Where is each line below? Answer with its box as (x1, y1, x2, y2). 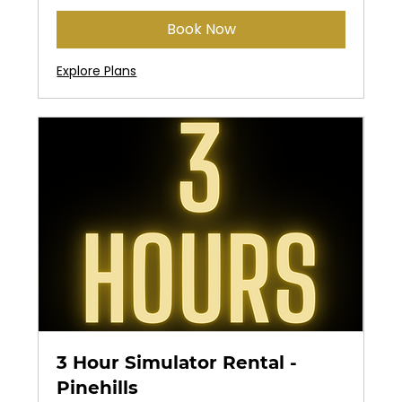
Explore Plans (57, 62, 137, 81)
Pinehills (57, 376, 139, 398)
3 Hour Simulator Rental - (57, 351, 298, 373)
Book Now (166, 19, 236, 40)
